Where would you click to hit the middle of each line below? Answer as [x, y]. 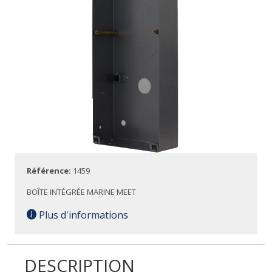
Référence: [50, 171]
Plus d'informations [82, 215]
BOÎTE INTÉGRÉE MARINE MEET [81, 192]
